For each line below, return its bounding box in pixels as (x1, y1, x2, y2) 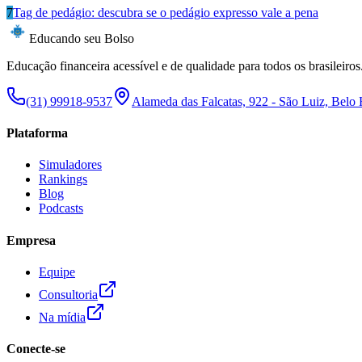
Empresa (6, 233, 56, 247)
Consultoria (39, 287, 98, 301)
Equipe (39, 264, 75, 279)
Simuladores (39, 158, 102, 172)
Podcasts (39, 201, 83, 216)
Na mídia (39, 309, 86, 324)
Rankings (39, 172, 87, 187)
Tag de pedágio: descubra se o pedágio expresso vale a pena (13, 5, 318, 19)
